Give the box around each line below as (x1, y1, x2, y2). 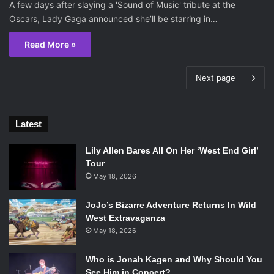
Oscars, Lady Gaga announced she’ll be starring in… (9, 13, 218, 24)
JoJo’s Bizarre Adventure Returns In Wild (86, 200, 256, 210)
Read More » (24, 39, 76, 50)
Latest (15, 119, 42, 130)
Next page (196, 73, 235, 83)
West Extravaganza (86, 213, 165, 223)
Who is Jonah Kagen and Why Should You (86, 254, 262, 265)
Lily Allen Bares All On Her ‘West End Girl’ (86, 146, 258, 156)
